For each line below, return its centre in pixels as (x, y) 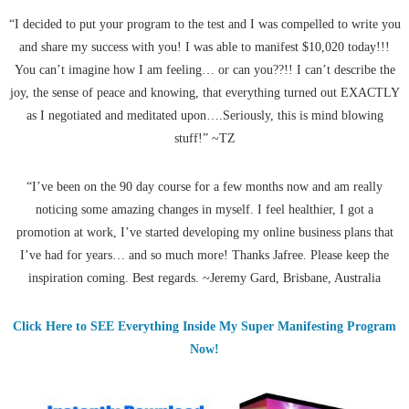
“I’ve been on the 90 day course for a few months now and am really (204, 187)
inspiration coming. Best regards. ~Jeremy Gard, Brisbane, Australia (204, 278)
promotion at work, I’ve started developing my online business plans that (204, 233)
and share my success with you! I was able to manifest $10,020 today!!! (204, 47)
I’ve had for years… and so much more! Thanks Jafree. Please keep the (204, 256)
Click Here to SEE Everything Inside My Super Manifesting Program (204, 327)
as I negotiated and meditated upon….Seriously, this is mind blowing (204, 116)
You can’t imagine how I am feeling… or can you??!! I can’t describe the (204, 70)
